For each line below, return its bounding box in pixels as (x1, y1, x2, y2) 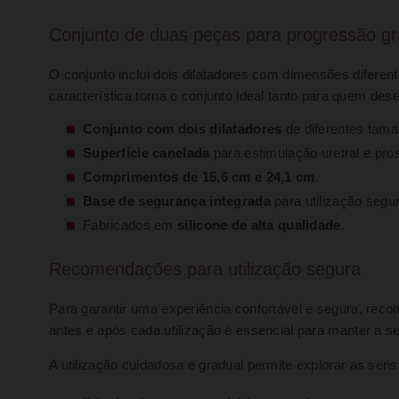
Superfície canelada (83, 146, 210, 160)
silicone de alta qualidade (177, 218, 341, 232)
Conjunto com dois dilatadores (83, 122, 282, 136)
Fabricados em (83, 218, 178, 232)
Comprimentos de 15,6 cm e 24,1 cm (83, 170, 315, 184)
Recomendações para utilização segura (49, 259, 361, 279)
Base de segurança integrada (83, 194, 271, 208)
